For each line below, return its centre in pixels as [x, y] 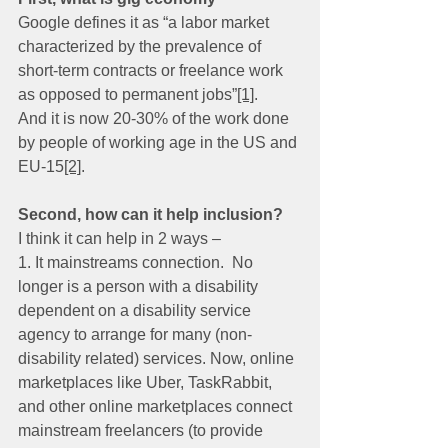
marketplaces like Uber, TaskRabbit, [147, 382]
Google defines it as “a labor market [145, 22]
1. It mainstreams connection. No [137, 262]
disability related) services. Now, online [158, 358]
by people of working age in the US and [159, 142]
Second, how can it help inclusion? [150, 214]
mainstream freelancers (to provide [142, 430]
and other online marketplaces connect [157, 406]
